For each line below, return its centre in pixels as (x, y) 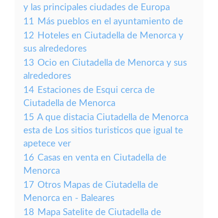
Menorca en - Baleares (69, 198)
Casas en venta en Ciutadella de (102, 158)
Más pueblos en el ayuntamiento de (110, 22)
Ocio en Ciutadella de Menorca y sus (112, 63)
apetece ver (47, 144)
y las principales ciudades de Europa (97, 8)
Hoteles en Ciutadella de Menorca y (110, 36)
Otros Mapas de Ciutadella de (98, 185)
